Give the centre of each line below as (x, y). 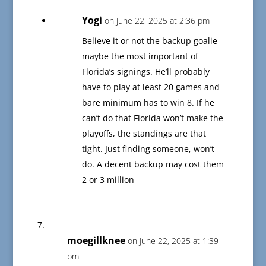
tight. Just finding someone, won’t (148, 149)
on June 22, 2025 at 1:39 (173, 241)
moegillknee (96, 241)
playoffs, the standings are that (144, 134)
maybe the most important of (140, 56)
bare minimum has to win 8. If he (148, 103)
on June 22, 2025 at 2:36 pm (157, 21)
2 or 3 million (108, 180)
